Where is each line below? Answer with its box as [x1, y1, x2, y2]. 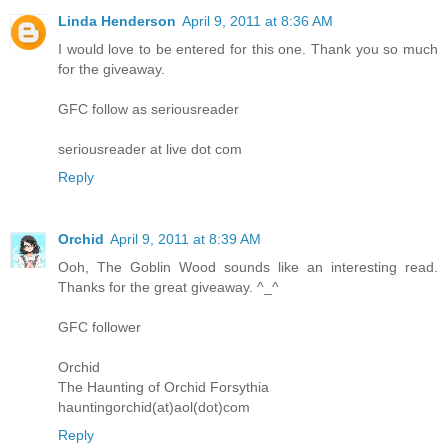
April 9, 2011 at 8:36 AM [182, 13, 333, 30]
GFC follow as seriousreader [58, 101, 239, 118]
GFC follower [58, 319, 141, 336]
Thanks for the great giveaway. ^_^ [58, 279, 279, 296]
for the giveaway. [58, 61, 165, 78]
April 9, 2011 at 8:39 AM [110, 231, 261, 248]
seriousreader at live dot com [58, 141, 242, 158]
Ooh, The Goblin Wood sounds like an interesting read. [58, 259, 438, 276]
